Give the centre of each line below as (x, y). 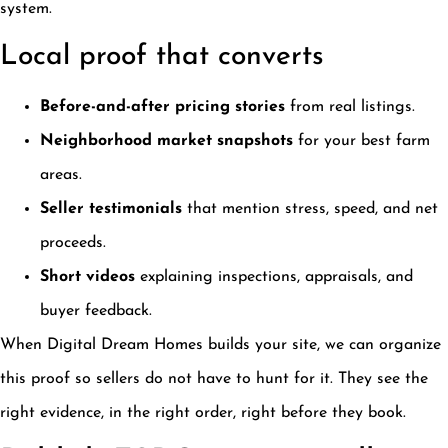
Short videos (87, 276)
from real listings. (350, 106)
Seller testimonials (111, 208)
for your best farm (361, 140)
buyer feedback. (96, 310)
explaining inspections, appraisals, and (274, 276)
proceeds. (73, 242)
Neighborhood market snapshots (166, 140)
